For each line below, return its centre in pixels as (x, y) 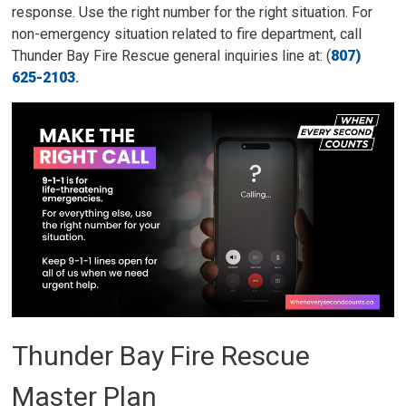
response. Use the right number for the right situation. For (193, 12)
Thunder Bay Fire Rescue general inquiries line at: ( (172, 56)
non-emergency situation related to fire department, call (187, 34)
